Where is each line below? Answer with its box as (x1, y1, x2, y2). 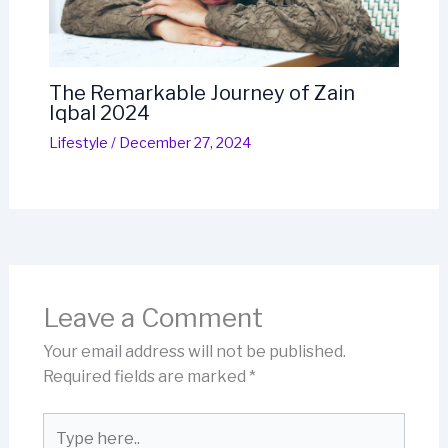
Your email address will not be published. (42, 342, 346, 362)
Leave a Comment (42, 302, 263, 334)
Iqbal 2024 (48, 101, 150, 126)
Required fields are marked (42, 367, 249, 387)
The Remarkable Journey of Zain (48, 81, 355, 106)
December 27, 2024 (118, 134, 251, 152)
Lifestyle (48, 134, 108, 152)
